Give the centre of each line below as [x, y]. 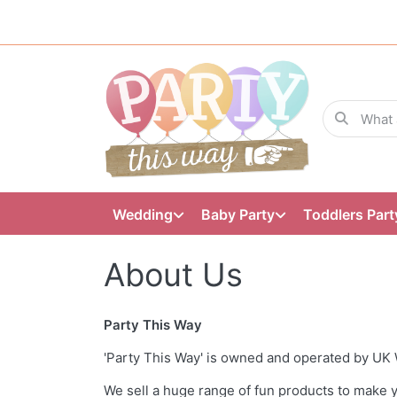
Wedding [142, 214]
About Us [173, 275]
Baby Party [237, 214]
